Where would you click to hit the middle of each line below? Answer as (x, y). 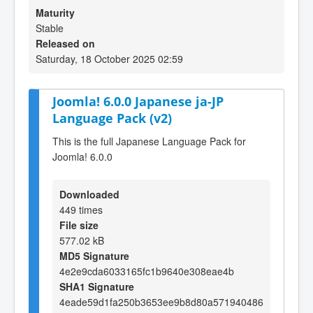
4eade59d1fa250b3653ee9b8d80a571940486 (161, 301)
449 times (81, 209)
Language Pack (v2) (112, 118)
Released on (65, 43)
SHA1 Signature (97, 286)
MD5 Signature (94, 255)
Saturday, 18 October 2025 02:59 (109, 59)
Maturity (55, 13)
